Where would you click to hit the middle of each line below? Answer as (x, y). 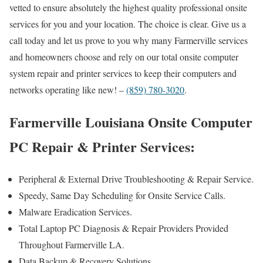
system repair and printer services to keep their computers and (123, 73)
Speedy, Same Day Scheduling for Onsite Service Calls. (122, 195)
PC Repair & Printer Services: (102, 146)
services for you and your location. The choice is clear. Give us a (128, 23)
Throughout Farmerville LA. (72, 244)
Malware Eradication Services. (75, 211)
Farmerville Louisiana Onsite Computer (131, 122)
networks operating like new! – (68, 89)
